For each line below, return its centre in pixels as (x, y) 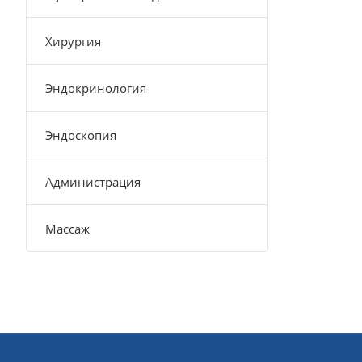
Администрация (93, 182)
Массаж (67, 229)
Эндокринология (96, 88)
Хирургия (73, 41)
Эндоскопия (81, 135)
